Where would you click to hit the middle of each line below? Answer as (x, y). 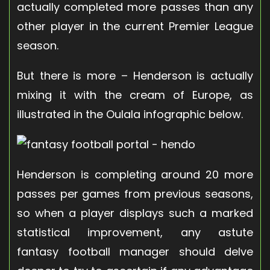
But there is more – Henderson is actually (135, 75)
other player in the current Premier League (135, 26)
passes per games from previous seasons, (135, 193)
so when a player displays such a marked (135, 213)
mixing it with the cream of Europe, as (135, 95)
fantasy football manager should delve (135, 251)
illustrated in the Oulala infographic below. (130, 114)
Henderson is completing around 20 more (135, 174)
